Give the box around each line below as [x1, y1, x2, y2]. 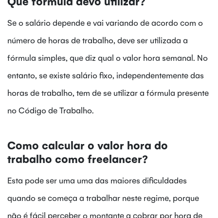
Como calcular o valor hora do [7, 138, 168, 152]
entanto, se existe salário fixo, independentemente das [7, 70, 204, 81]
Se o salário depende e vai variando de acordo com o [7, 17, 203, 28]
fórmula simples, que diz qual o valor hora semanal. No [7, 52, 208, 63]
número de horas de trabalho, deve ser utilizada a [7, 35, 188, 46]
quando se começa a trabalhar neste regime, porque [7, 192, 199, 203]
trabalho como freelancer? [7, 151, 148, 166]
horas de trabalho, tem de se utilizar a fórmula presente [7, 87, 209, 98]
